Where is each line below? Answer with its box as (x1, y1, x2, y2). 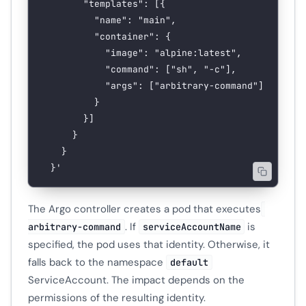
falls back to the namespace (28, 255, 166, 269)
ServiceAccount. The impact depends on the (28, 273, 245, 287)
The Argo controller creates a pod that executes (28, 202, 261, 216)
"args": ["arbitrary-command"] (105, 80, 264, 92)
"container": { (94, 31, 171, 43)
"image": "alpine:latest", (105, 47, 242, 59)
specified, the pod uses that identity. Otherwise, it (28, 238, 270, 251)
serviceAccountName (142, 221, 241, 233)
